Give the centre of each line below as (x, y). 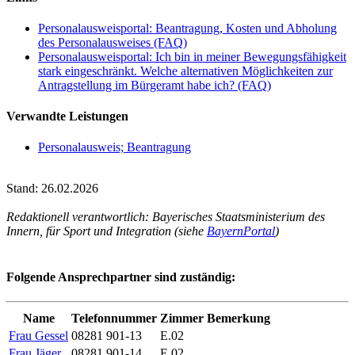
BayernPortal (241, 231)
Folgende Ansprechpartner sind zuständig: (121, 277)
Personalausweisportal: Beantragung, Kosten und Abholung (187, 28)
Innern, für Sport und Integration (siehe (107, 231)
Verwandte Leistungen (67, 116)
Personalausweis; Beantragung (115, 147)
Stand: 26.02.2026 (52, 189)
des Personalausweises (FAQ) (113, 42)
